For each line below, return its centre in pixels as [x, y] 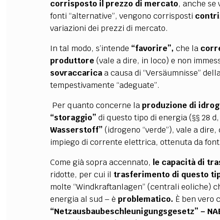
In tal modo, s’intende [90, 48]
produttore [72, 61]
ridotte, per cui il [82, 175]
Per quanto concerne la [96, 105]
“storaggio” [73, 118]
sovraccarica [76, 73]
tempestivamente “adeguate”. [105, 85]
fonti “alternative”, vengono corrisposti [122, 16]
